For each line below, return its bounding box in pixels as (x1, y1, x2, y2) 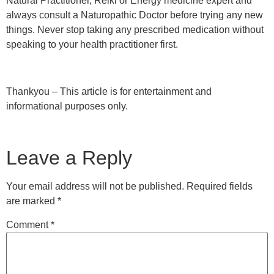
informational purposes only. (6, 100, 128, 111)
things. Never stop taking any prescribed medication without (6, 24, 264, 35)
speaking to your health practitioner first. (6, 39, 178, 50)
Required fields (187, 180, 253, 191)
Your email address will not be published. (6, 180, 184, 191)
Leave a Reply (6, 146, 132, 169)
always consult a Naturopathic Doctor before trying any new (6, 10, 263, 21)
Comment (6, 219, 51, 230)
